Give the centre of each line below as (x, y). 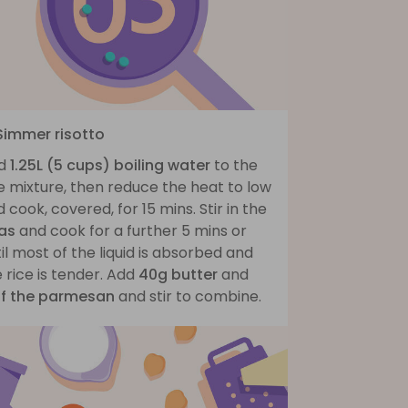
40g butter (178, 274)
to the (234, 165)
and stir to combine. (188, 296)
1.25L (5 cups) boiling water (110, 165)
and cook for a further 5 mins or (131, 230)
